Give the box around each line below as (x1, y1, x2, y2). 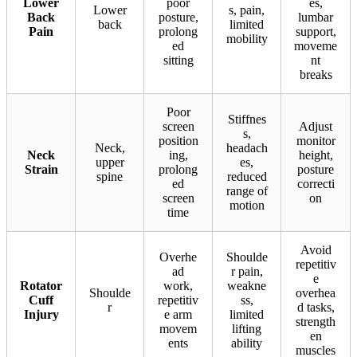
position (158, 134, 198, 148)
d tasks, (296, 300, 335, 315)
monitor (296, 134, 335, 148)
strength (296, 315, 335, 329)
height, (298, 148, 333, 163)
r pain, (230, 265, 263, 279)
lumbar (298, 10, 333, 25)
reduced (226, 170, 267, 184)
